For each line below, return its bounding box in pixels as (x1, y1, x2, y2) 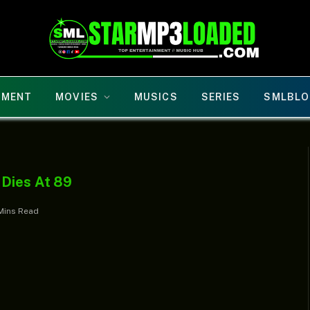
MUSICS (134, 91, 178, 102)
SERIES (201, 91, 241, 102)
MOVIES (55, 91, 98, 102)
